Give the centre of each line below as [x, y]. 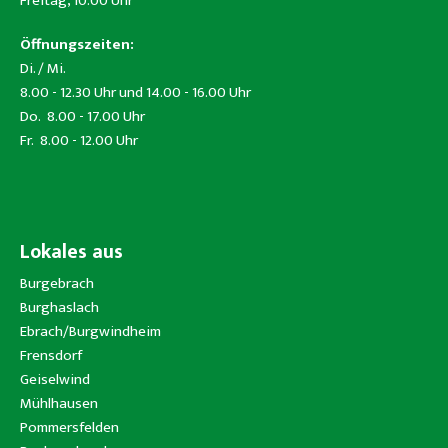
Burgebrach [57, 284]
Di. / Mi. [43, 69]
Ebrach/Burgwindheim [90, 332]
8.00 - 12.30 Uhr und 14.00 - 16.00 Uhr [135, 93]
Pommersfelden [69, 428]
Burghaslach [59, 308]
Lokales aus [71, 252]
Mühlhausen [59, 404]
